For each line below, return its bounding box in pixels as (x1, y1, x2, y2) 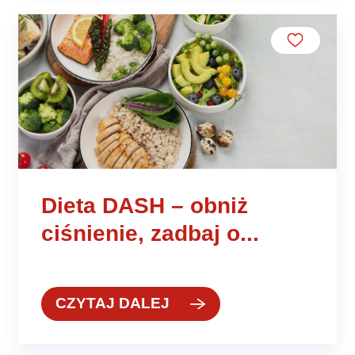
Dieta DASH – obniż (41, 193, 249, 218)
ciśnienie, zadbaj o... (41, 220, 260, 246)
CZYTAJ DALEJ (55, 295, 170, 312)
